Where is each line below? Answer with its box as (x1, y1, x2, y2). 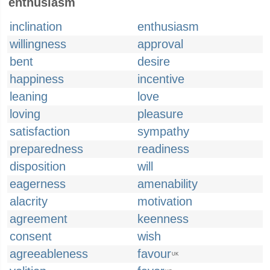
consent (10, 230, 52, 243)
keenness (137, 212, 189, 225)
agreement (10, 212, 67, 225)
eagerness (10, 177, 66, 190)
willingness (10, 37, 66, 51)
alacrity (10, 195, 48, 208)
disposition (10, 160, 66, 173)
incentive (137, 72, 184, 86)
